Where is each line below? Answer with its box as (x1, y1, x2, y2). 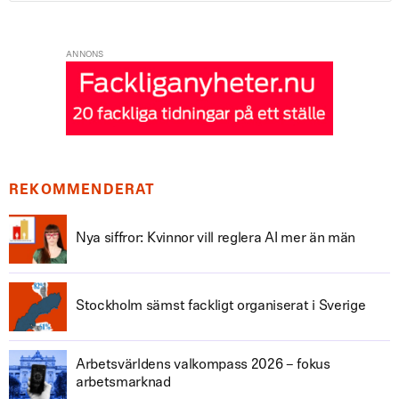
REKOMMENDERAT (9, 183, 156, 198)
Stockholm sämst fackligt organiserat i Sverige (76, 298, 366, 313)
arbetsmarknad (76, 375, 171, 390)
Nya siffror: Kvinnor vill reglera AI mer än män (76, 231, 355, 246)
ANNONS (66, 50, 104, 60)
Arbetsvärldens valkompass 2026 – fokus (76, 357, 330, 372)
